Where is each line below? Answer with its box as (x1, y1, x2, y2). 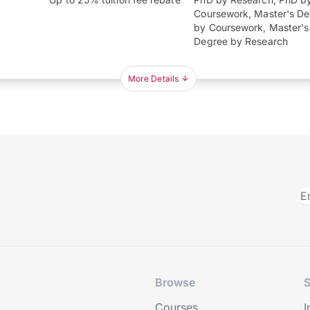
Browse (155, 275, 196, 289)
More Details (127, 73, 179, 84)
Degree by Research (194, 35, 288, 47)
